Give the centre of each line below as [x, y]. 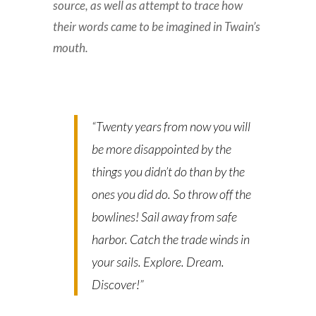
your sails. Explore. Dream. [158, 262]
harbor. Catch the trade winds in [171, 239]
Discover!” [118, 285]
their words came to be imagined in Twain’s [157, 27]
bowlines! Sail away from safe [165, 217]
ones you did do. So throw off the [172, 194]
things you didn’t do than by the [169, 172]
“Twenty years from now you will [171, 127]
